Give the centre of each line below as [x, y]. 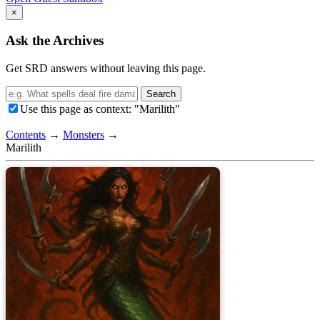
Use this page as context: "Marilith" [100, 109]
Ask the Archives [55, 41]
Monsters [84, 135]
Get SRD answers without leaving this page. [106, 69]
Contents [26, 135]
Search [161, 94]
